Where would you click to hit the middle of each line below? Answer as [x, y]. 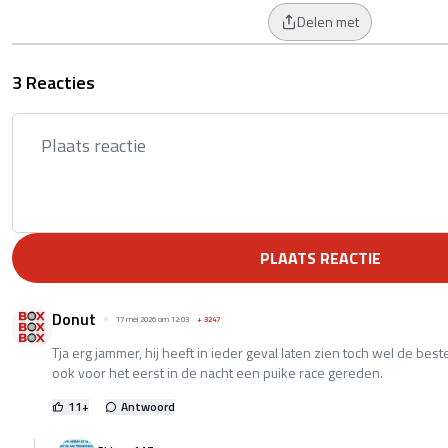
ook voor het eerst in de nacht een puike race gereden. [217, 372]
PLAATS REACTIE [320, 257]
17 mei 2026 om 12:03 [152, 318]
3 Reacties [53, 82]
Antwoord [148, 406]
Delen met [328, 21]
